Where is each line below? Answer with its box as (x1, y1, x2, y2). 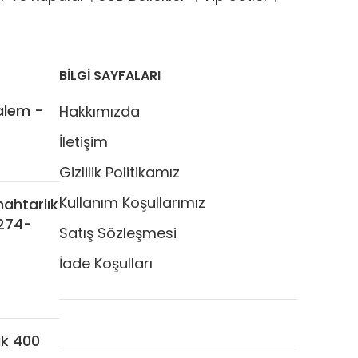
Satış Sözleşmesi (59, 223, 177, 244)
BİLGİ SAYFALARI (59, 66, 161, 86)
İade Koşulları (59, 253, 153, 274)
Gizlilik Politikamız (59, 162, 180, 183)
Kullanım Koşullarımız (59, 193, 205, 213)
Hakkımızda (59, 101, 140, 122)
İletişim (59, 132, 108, 153)
